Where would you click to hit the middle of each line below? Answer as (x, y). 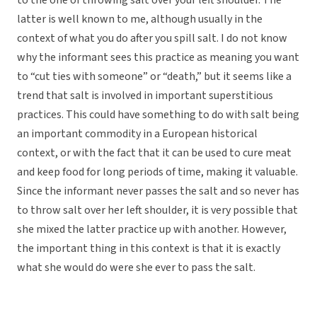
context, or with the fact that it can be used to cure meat (154, 153)
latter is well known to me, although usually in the (140, 19)
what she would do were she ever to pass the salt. (136, 268)
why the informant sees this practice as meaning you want (158, 58)
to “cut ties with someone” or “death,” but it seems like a (154, 77)
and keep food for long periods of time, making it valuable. (157, 172)
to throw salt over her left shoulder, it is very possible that (157, 211)
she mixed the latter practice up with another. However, (152, 230)
